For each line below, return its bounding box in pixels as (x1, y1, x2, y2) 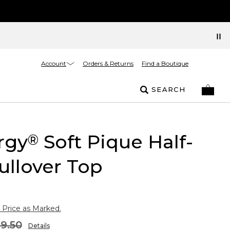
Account (41, 59, 66, 67)
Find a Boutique (142, 60, 188, 67)
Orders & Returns (83, 60, 133, 67)
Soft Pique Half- (38, 130, 193, 153)
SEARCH (151, 85, 185, 93)
